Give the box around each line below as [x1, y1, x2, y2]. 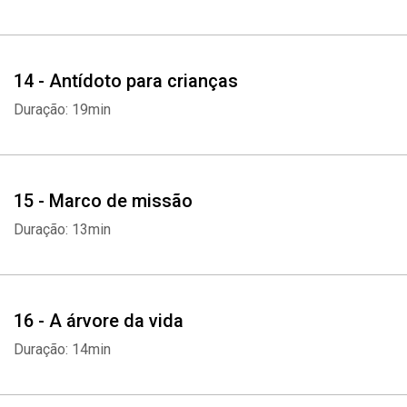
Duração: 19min [14, 101, 111, 118]
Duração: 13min [14, 221, 111, 238]
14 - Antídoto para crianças [14, 70, 238, 92]
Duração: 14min [14, 341, 111, 358]
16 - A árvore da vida [14, 310, 184, 332]
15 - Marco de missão [14, 190, 193, 212]
